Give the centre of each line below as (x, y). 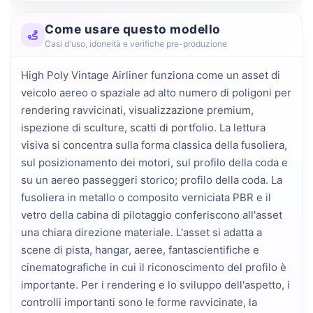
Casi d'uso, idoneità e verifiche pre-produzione (136, 43)
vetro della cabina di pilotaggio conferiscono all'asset (152, 214)
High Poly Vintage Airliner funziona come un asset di (151, 75)
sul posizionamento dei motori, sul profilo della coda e (154, 162)
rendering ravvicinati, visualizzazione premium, (137, 110)
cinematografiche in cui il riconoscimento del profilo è (154, 267)
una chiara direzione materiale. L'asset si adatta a (141, 232)
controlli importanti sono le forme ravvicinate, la (139, 302)
